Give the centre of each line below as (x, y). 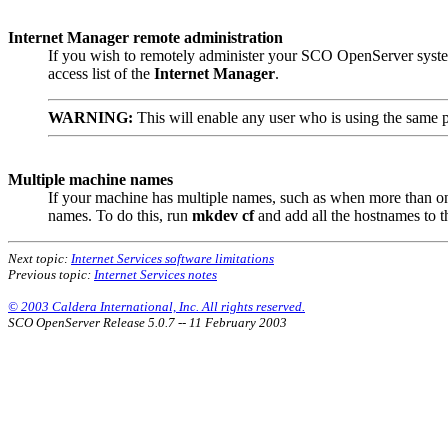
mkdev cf (223, 215)
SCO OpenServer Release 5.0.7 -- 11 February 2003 (147, 322)
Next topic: (39, 258)
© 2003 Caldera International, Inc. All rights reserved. (156, 306)
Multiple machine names (90, 179)
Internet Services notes (155, 274)
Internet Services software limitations (172, 258)
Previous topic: (51, 274)
